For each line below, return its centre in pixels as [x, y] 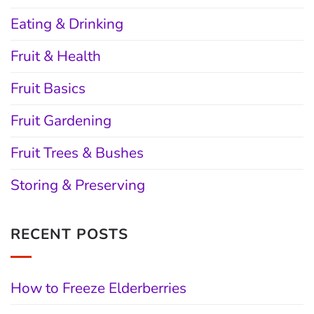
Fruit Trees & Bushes [77, 152]
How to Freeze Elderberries [98, 288]
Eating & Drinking [67, 23]
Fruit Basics [48, 88]
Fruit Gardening [61, 120]
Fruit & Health [56, 56]
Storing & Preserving [78, 185]
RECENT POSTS [70, 234]
